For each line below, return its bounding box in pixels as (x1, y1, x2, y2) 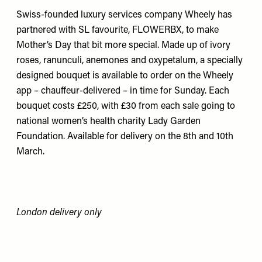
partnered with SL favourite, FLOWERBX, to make (16, 25, 219, 35)
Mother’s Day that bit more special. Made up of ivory (16, 40, 230, 50)
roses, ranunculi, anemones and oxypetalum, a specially (16, 56, 243, 65)
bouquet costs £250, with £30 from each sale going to (16, 101, 235, 111)
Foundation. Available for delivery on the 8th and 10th (16, 132, 233, 142)
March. (16, 147, 44, 157)
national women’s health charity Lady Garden (16, 116, 201, 126)
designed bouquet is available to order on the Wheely (16, 71, 233, 81)
